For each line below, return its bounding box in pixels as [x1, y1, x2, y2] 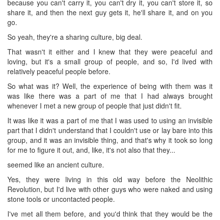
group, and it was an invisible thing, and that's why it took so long [7, 135, 213, 145]
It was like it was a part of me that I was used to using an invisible [7, 115, 213, 125]
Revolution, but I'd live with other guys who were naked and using [7, 184, 213, 194]
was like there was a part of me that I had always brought [7, 90, 213, 101]
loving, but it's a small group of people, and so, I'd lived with [7, 56, 213, 66]
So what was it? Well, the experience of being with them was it [7, 81, 213, 91]
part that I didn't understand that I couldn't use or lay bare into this [7, 125, 213, 135]
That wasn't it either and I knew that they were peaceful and [7, 46, 213, 56]
